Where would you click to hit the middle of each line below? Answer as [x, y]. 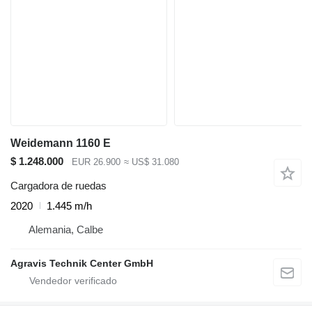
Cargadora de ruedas [58, 185]
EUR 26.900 [96, 162]
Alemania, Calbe [66, 229]
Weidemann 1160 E [61, 143]
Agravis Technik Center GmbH [82, 263]
